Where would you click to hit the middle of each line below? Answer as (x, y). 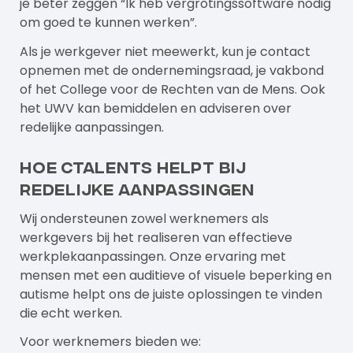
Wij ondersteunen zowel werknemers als (144, 218)
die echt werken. (71, 313)
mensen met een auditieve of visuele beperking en (176, 275)
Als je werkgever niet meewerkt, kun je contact (165, 51)
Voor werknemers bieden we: (110, 342)
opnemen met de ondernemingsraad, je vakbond (172, 70)
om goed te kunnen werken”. (108, 22)
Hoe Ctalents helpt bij (133, 165)
